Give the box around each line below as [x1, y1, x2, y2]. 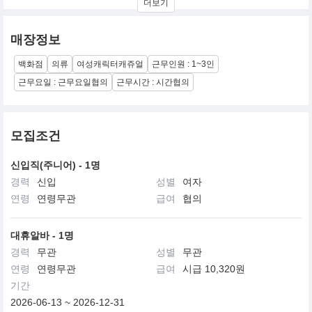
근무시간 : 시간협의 [116, 77, 189, 87]
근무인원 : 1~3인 [152, 59, 214, 69]
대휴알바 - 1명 [10, 230, 74, 241]
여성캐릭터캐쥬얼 [77, 59, 143, 69]
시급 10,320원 [182, 263, 245, 274]
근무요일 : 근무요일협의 [18, 77, 108, 87]
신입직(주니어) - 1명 [10, 159, 100, 171]
